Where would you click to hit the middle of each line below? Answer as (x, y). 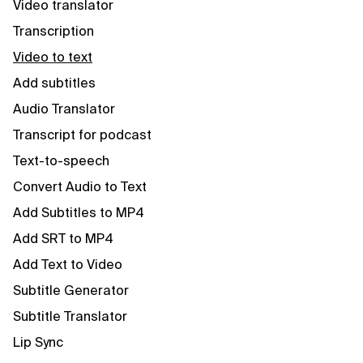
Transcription (53, 31)
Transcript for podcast (82, 135)
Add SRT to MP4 (63, 239)
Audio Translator (64, 109)
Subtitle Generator (71, 290)
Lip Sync (38, 342)
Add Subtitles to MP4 (79, 213)
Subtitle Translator (70, 316)
